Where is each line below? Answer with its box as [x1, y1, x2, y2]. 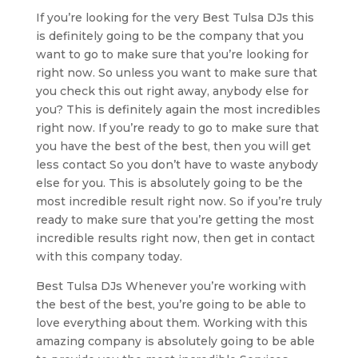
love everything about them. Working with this [35, 315, 308, 330]
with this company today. [35, 249, 182, 264]
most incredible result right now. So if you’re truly [35, 193, 322, 209]
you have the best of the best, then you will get [35, 138, 311, 153]
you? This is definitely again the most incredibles [35, 101, 320, 117]
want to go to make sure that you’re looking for [35, 46, 308, 62]
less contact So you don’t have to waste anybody [35, 157, 318, 172]
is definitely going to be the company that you [35, 28, 304, 43]
